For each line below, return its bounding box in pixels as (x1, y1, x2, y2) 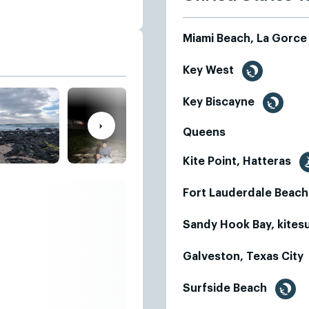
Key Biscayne (183, 97, 257, 108)
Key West (183, 65, 237, 77)
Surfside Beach (183, 283, 270, 295)
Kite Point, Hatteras (183, 156, 294, 168)
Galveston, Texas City (183, 251, 306, 263)
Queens (183, 127, 226, 138)
